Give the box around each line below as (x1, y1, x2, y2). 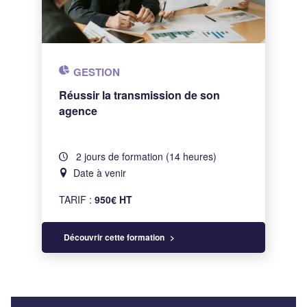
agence (59, 102, 98, 119)
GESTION (73, 64, 121, 79)
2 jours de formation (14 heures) (73, 149, 217, 163)
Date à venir (73, 165, 127, 180)
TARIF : (59, 192, 95, 206)
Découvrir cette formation (64, 230, 165, 243)
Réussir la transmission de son (59, 86, 221, 103)
